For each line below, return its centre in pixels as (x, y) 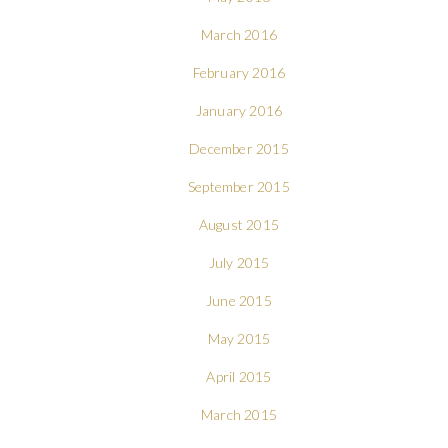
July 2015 (239, 262)
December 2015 (239, 148)
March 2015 (238, 414)
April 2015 (239, 376)
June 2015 (239, 300)
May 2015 (239, 338)
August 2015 (239, 224)
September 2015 (239, 186)
